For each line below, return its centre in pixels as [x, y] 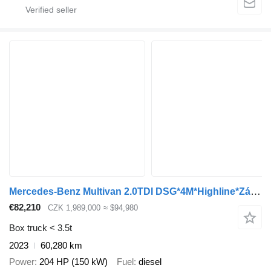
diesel [150, 261]
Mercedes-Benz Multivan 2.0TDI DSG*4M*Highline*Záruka [256, 191]
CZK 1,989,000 [74, 207]
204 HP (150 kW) [73, 261]
